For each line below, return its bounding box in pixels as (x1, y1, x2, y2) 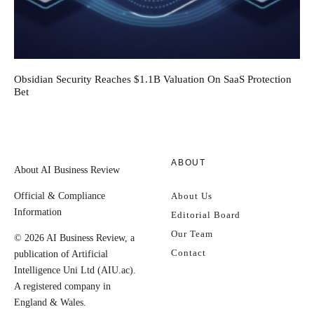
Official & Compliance (14, 190, 105, 201)
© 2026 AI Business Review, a (14, 232, 135, 243)
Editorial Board (171, 209, 240, 220)
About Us (171, 190, 212, 201)
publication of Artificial (14, 248, 108, 259)
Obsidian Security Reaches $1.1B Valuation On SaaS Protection (14, 73, 292, 85)
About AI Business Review (14, 164, 120, 175)
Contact (171, 247, 206, 258)
